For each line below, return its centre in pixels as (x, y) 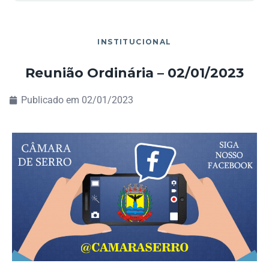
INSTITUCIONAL (134, 41)
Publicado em (51, 100)
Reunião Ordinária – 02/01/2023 (134, 73)
